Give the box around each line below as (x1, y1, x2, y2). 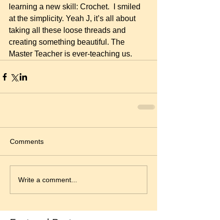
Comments (10, 137, 44, 145)
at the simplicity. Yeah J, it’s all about (9, 14, 137, 23)
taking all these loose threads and (9, 26, 128, 34)
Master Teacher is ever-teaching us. (9, 50, 132, 58)
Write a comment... (18, 175, 77, 184)
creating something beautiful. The (9, 38, 127, 46)
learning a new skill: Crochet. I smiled (9, 2, 142, 11)
